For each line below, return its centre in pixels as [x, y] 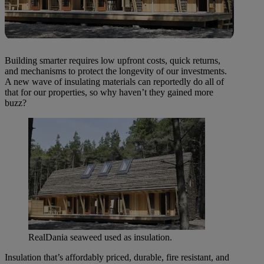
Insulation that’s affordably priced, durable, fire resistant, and [117, 258]
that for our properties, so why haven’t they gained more [109, 93]
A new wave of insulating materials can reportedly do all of [114, 82]
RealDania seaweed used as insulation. [100, 237]
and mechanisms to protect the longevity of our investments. [116, 71]
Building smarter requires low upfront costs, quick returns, [113, 61]
